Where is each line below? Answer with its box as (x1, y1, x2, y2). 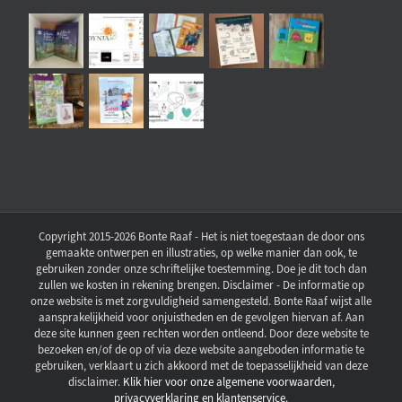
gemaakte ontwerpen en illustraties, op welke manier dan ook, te (45, 244, 357, 260)
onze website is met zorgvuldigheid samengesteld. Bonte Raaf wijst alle (31, 293, 371, 309)
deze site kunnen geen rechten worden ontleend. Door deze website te (33, 325, 369, 341)
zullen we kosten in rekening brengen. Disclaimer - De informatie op (38, 276, 364, 293)
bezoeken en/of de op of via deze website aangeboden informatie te (38, 341, 364, 357)
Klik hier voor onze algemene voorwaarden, (122, 373, 335, 389)
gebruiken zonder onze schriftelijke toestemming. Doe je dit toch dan (35, 260, 367, 276)
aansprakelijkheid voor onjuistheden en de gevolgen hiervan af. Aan (38, 309, 364, 325)
